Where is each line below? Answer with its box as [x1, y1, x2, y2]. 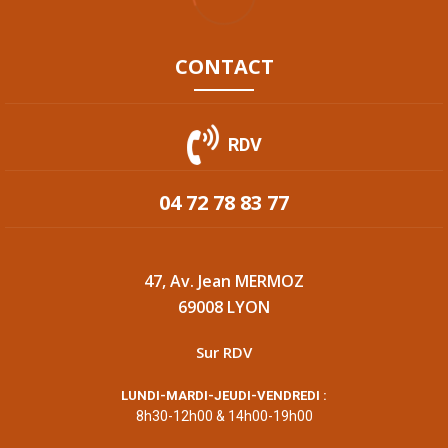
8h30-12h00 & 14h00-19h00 [135, 408, 313, 425]
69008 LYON [178, 296, 270, 319]
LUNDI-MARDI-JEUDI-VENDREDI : [121, 388, 327, 404]
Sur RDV [196, 342, 252, 363]
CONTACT [174, 53, 274, 81]
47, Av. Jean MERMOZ [144, 270, 304, 293]
